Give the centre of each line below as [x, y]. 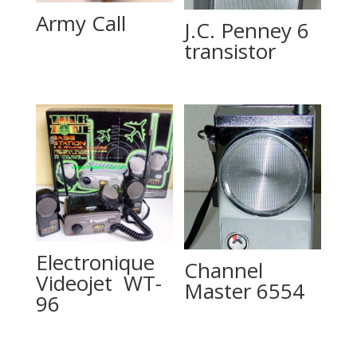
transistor [230, 51]
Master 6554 [245, 290]
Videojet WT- [98, 283]
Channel [224, 270]
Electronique [95, 263]
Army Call [80, 23]
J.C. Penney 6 [247, 31]
